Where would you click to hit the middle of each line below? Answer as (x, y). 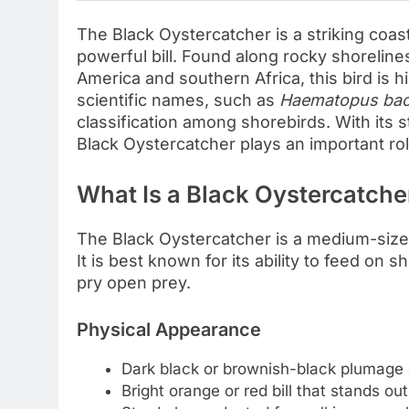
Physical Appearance (169, 329)
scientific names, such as (178, 100)
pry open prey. (134, 282)
